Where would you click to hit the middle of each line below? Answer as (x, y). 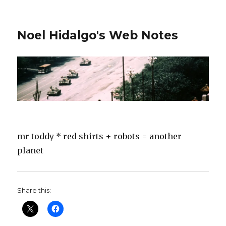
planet (31, 151)
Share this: (34, 190)
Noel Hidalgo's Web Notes (98, 35)
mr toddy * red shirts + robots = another (100, 136)
